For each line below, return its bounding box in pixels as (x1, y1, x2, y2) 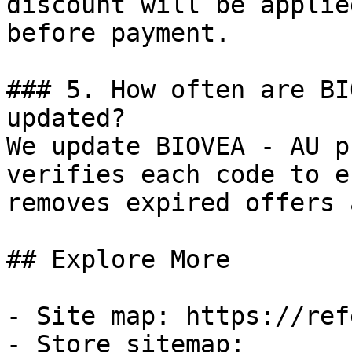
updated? (6, 104, 126, 132)
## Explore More (6, 245, 230, 273)
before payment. (6, 19, 230, 47)
